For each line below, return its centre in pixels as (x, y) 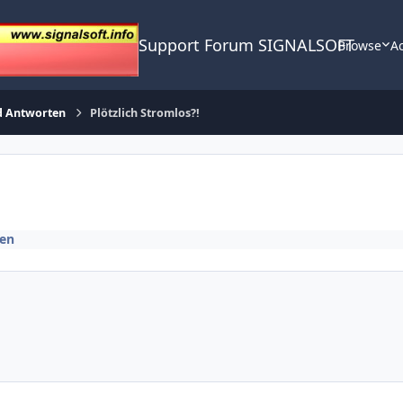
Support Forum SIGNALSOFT (246, 45)
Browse (359, 45)
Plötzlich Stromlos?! (144, 112)
